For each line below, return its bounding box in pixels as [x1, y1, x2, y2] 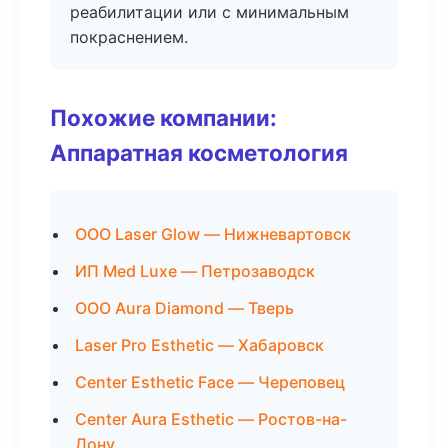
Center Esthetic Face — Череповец [75, 372, 345, 392]
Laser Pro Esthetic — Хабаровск [75, 335, 324, 355]
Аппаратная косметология [50, 139, 348, 166]
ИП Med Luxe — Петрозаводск [75, 261, 315, 281]
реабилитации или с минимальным [70, 2, 349, 22]
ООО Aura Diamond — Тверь [75, 298, 294, 318]
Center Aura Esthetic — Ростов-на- [75, 409, 347, 429]
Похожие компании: [50, 104, 277, 131]
